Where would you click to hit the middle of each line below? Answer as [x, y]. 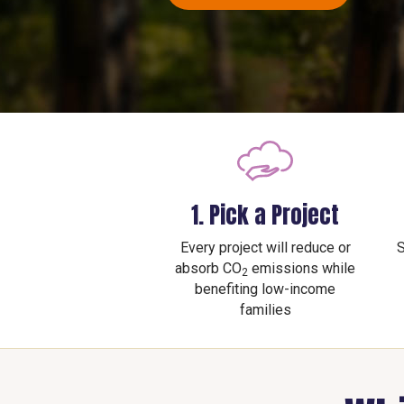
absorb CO [208, 269]
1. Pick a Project [265, 216]
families [265, 310]
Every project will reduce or [265, 248]
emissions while [302, 269]
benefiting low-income [265, 289]
